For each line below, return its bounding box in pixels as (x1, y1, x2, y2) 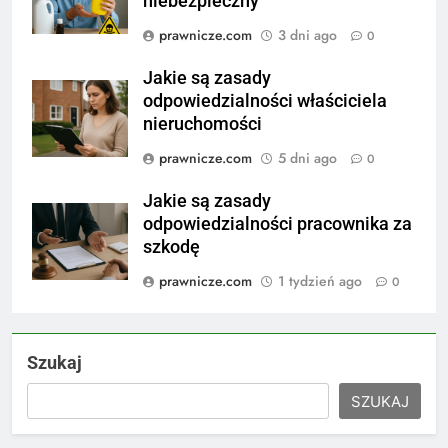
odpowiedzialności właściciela (143, 90, 387, 111)
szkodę (143, 236, 200, 257)
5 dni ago (278, 147, 337, 168)
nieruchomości (143, 113, 262, 134)
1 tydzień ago (278, 270, 362, 291)
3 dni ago (278, 24, 337, 45)
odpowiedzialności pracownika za (143, 213, 412, 234)
